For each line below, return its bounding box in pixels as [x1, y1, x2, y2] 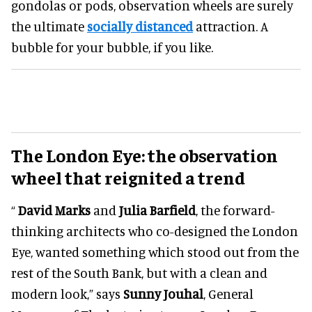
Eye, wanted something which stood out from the [11, 243, 299, 260]
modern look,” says [11, 285, 123, 302]
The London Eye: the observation [11, 143, 278, 166]
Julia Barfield [119, 201, 196, 218]
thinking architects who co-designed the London [11, 222, 298, 239]
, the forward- [196, 201, 274, 218]
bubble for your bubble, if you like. [11, 38, 213, 55]
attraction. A [193, 17, 268, 34]
